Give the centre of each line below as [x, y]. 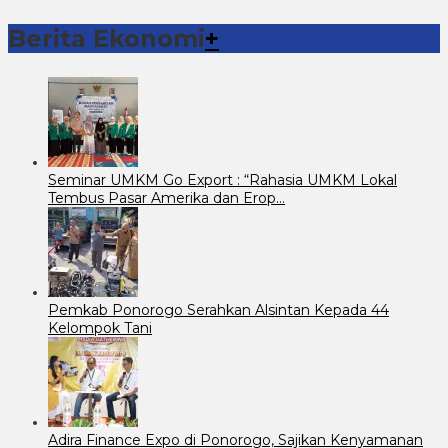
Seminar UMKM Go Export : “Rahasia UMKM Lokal [222, 179]
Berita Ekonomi [106, 38]
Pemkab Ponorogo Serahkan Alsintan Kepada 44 [218, 309]
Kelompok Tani [100, 327]
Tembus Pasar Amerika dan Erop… [166, 197]
